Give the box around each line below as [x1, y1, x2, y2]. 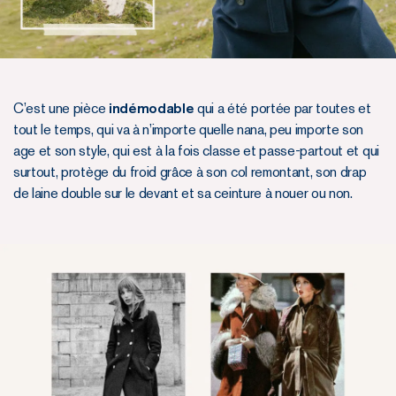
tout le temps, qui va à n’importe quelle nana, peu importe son [13, 121, 364, 139]
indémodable [108, 100, 194, 118]
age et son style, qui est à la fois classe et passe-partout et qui [13, 142, 379, 160]
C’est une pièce [13, 100, 109, 118]
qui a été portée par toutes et [194, 100, 371, 118]
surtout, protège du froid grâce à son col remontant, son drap [13, 164, 367, 181]
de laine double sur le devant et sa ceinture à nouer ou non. [13, 185, 353, 202]
